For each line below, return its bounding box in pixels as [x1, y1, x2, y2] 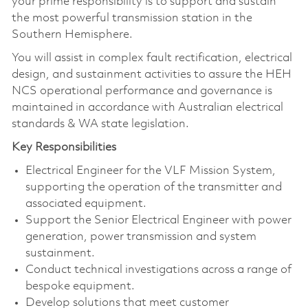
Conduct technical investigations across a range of [25, 264, 291, 276]
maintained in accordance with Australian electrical [11, 102, 283, 114]
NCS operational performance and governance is [11, 85, 272, 98]
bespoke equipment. [25, 280, 135, 293]
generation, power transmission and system [25, 231, 256, 243]
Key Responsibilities [11, 142, 116, 154]
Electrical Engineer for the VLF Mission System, [25, 165, 276, 177]
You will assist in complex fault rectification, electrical [11, 52, 292, 65]
